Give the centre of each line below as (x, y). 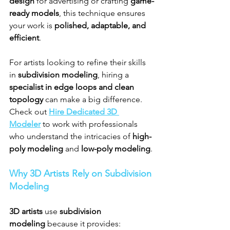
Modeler (25, 124)
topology (26, 99)
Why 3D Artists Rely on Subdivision (82, 173)
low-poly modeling (116, 148)
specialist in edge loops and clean (73, 87)
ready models (34, 13)
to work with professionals (90, 124)
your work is (32, 25)
